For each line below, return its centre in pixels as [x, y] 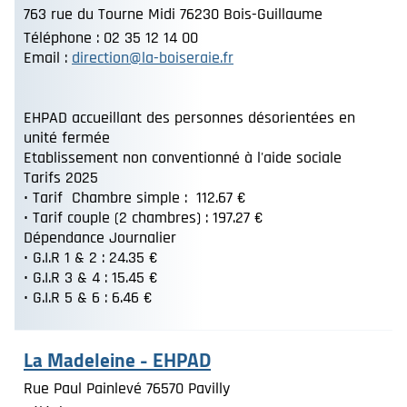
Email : [48, 58]
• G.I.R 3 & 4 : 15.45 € [91, 278]
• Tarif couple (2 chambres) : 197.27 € [144, 218]
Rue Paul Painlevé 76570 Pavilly [127, 388]
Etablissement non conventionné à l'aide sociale [183, 158]
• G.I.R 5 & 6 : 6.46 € [88, 298]
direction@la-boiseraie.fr [153, 58]
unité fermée [67, 138]
